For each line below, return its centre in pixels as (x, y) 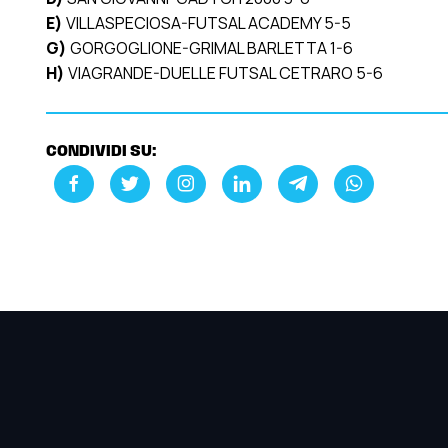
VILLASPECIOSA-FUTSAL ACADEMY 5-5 (206, 23)
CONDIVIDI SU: (101, 152)
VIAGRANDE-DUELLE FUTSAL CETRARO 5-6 (223, 73)
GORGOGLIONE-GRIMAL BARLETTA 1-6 (209, 48)
